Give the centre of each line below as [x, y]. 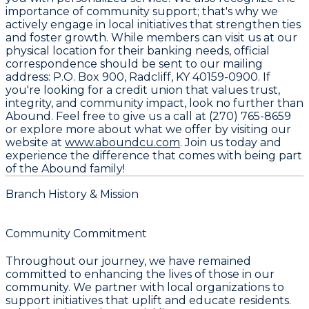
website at [35, 143]
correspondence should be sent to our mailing [134, 64]
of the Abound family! [65, 169]
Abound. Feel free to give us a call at [107, 117]
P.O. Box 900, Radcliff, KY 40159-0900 [156, 77]
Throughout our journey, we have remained [128, 261]
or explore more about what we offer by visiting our [148, 130]
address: [29, 77]
